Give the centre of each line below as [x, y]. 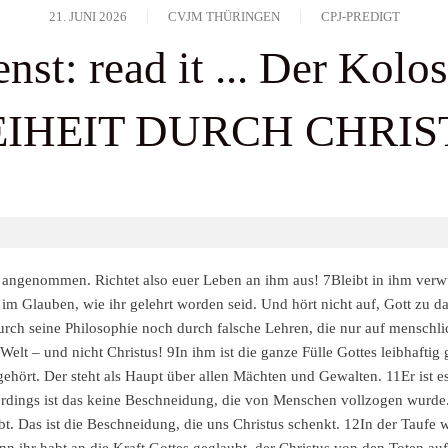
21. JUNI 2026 [87, 16]
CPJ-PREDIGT [360, 16]
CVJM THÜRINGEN [223, 16]
